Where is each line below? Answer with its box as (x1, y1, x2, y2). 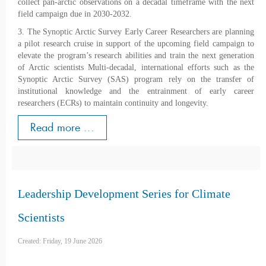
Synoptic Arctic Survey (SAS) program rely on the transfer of (18, 75, 254, 84)
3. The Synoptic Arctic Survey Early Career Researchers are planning (18, 27, 254, 37)
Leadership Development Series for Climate (18, 187, 230, 201)
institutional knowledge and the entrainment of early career (18, 87, 254, 96)
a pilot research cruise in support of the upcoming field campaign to (18, 39, 254, 49)
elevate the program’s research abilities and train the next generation (18, 51, 254, 61)
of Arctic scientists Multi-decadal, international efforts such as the (18, 63, 254, 72)
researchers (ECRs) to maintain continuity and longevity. (18, 99, 208, 108)
